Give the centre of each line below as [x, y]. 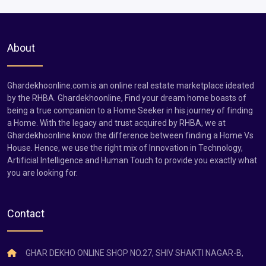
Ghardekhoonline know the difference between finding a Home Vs [130, 135]
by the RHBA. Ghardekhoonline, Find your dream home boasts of [127, 98]
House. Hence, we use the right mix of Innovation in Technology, [125, 148]
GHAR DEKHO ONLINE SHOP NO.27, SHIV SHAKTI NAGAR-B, [134, 253]
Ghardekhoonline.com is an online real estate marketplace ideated [131, 85]
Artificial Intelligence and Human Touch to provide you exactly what [132, 160]
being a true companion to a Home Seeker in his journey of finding [130, 110]
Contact [26, 213]
